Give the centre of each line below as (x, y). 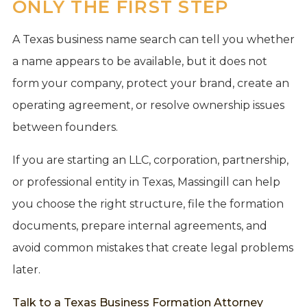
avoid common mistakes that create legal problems (152, 247)
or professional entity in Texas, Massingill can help (146, 182)
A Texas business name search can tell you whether (153, 39)
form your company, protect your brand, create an (150, 83)
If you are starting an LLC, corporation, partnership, (150, 160)
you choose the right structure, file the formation (148, 204)
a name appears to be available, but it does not (139, 61)
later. (26, 269)
